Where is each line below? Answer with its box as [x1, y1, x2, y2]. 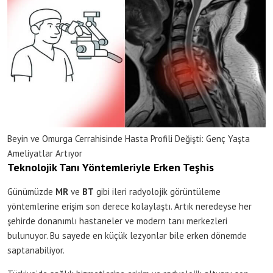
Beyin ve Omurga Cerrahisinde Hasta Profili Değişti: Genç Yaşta [7, 132, 250, 144]
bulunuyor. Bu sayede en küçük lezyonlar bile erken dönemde [7, 229, 247, 241]
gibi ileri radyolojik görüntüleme [94, 185, 221, 197]
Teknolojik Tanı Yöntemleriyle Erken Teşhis [7, 160, 214, 174]
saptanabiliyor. [7, 244, 65, 256]
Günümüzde [7, 185, 55, 197]
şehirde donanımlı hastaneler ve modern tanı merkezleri [7, 214, 227, 227]
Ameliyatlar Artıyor [7, 147, 82, 159]
